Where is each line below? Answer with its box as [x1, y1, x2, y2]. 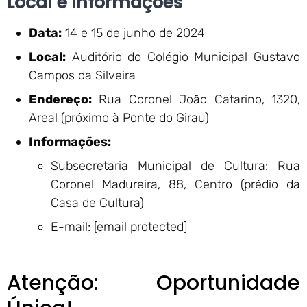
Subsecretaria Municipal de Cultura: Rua [51, 158, 300, 173]
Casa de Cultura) [51, 195, 144, 210]
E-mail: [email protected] [51, 219, 187, 234]
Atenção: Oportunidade [7, 269, 300, 297]
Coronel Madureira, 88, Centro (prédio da [51, 177, 300, 192]
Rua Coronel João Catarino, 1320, [92, 92, 300, 107]
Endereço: [29, 92, 92, 107]
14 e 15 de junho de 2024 [62, 25, 205, 40]
